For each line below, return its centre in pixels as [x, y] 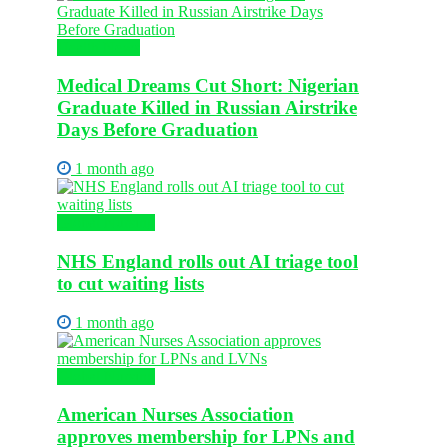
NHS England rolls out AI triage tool [207, 261]
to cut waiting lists [130, 283]
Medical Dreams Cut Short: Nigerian [208, 86]
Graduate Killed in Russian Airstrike [207, 108]
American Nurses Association [175, 415]
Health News [98, 47]
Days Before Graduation [157, 130]
